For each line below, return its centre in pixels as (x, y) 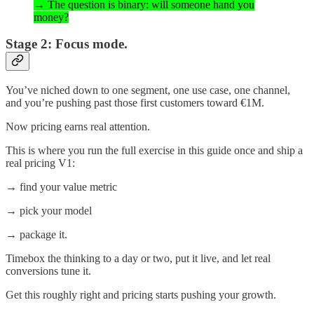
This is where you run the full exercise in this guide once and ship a (154, 151)
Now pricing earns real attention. (78, 127)
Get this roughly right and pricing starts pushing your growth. (141, 295)
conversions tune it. (48, 271)
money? (51, 17)
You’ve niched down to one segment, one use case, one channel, (148, 90)
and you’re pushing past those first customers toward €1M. (135, 103)
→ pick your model (49, 211)
